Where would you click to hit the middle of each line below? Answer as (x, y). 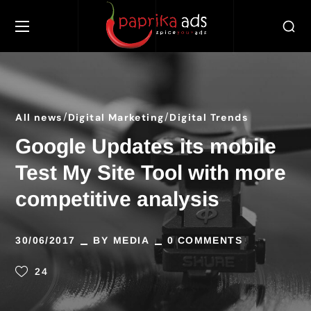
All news (39, 117)
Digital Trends (209, 117)
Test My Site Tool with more (151, 173)
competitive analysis (118, 199)
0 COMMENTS (205, 240)
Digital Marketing (116, 117)
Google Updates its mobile (146, 146)
